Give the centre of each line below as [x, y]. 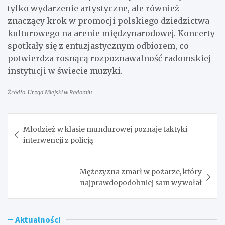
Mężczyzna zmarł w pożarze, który [141, 172]
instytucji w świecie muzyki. [65, 71]
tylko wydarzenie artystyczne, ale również [93, 8]
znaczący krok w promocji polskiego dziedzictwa [108, 20]
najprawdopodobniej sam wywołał [141, 183]
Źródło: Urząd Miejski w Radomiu [50, 92]
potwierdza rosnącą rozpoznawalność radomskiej [109, 58]
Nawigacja [40, 120]
